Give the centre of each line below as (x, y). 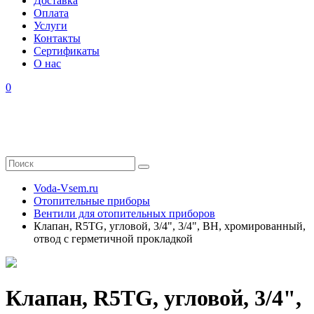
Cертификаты (67, 51)
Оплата (51, 13)
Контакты (57, 38)
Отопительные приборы (92, 201)
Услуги (50, 26)
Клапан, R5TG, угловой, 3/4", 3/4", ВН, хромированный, (170, 226)
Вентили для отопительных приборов (124, 213)
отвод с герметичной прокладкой (113, 239)
